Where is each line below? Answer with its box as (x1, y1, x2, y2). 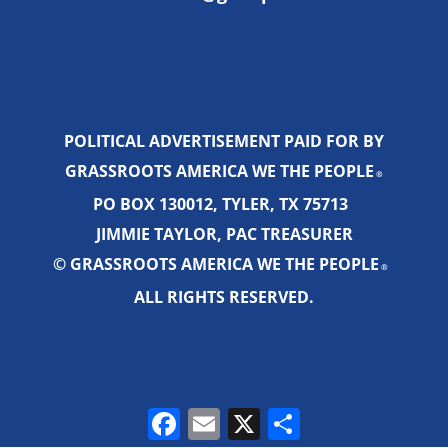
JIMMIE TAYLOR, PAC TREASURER (95, 223, 353, 246)
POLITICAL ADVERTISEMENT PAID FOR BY (64, 130, 384, 153)
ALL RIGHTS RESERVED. (134, 286, 314, 309)
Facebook (180, 404, 261, 428)
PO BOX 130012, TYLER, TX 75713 (92, 193, 356, 216)
